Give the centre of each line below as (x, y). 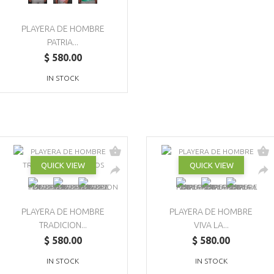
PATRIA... (63, 42)
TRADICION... (63, 225)
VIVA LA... (211, 225)
